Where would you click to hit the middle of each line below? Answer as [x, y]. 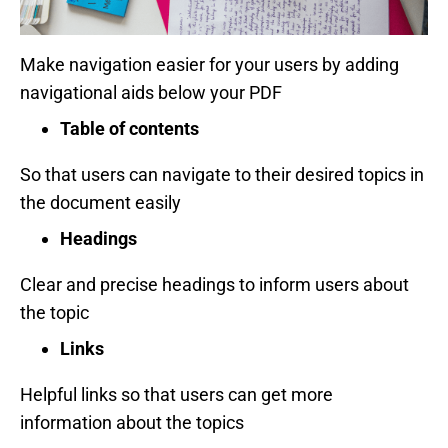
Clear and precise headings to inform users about [214, 284]
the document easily [100, 202]
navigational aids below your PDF [151, 92]
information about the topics [132, 422]
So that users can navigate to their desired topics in [222, 174]
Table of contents [129, 128]
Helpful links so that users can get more [176, 394]
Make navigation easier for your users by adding [209, 64]
